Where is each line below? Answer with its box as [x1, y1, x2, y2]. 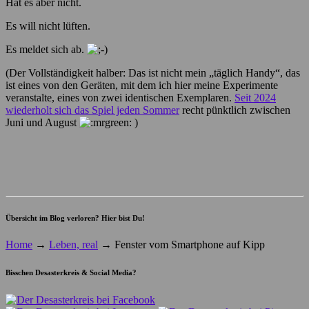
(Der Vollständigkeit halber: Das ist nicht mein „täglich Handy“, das [6, 66, 300, 79]
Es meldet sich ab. [6, 43, 87, 55]
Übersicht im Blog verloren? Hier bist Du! [6, 213, 145, 222]
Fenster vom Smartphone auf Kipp [112, 239, 265, 251]
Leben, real [49, 239, 98, 251]
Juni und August [6, 116, 79, 128]
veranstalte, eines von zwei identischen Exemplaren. [6, 91, 235, 103]
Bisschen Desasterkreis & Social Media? [6, 268, 137, 277]
